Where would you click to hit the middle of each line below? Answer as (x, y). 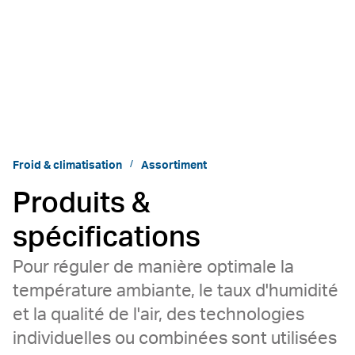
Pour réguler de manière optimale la (153, 267)
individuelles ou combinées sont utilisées (175, 338)
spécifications (107, 238)
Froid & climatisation (67, 166)
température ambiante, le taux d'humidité (176, 291)
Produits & (82, 204)
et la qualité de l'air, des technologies (158, 315)
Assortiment (174, 166)
